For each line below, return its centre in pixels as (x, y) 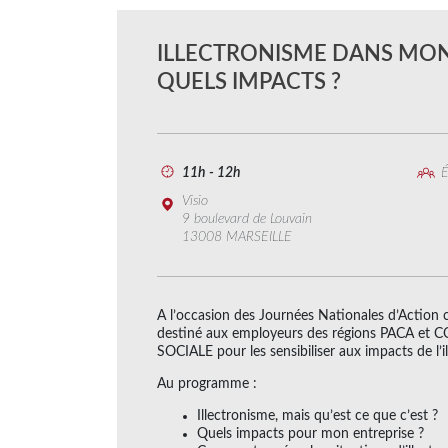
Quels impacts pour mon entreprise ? (310, 433)
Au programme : (207, 383)
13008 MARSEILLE (237, 236)
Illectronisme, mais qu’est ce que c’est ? (317, 415)
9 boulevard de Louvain (247, 218)
